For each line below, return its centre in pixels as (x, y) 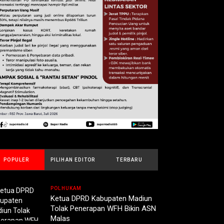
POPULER (16, 160)
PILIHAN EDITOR (73, 160)
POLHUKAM (66, 188)
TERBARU (129, 160)
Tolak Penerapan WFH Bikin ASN (103, 209)
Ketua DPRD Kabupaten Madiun (101, 199)
